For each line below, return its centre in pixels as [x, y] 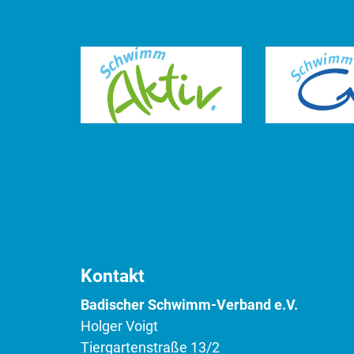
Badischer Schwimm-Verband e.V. [189, 305]
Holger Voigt [119, 327]
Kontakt [113, 277]
